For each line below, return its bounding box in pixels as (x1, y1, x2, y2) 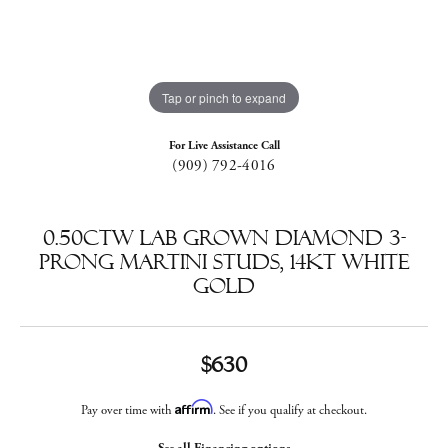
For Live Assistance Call (168, 138, 280, 153)
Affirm (175, 399, 213, 415)
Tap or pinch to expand (162, 88, 286, 106)
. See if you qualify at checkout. (213, 402, 367, 419)
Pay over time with (81, 402, 175, 419)
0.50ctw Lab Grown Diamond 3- (42, 226, 406, 250)
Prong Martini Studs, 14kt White (39, 250, 409, 274)
